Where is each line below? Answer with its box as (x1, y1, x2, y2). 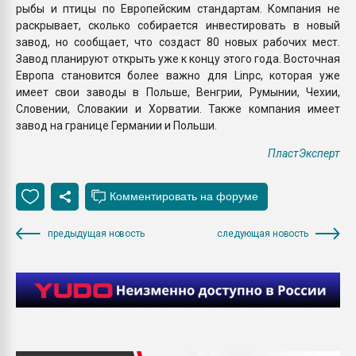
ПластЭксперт (268, 146, 340, 160)
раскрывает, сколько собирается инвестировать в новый (16, 18, 340, 32)
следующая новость (217, 227, 308, 239)
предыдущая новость (48, 227, 145, 239)
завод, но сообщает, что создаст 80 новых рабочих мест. (16, 35, 340, 48)
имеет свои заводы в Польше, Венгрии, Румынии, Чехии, (16, 85, 340, 99)
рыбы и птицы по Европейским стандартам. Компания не (16, 2, 340, 15)
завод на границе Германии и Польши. (16, 118, 217, 132)
